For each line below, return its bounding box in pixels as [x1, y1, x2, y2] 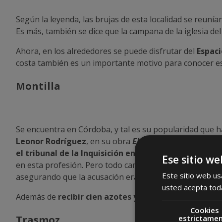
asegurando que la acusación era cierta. [16, 171, 163, 182]
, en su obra [86, 135, 132, 147]
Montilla [16, 79, 60, 93]
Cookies [190, 205, 219, 215]
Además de [16, 191, 58, 202]
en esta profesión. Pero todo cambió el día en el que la [16, 159, 219, 170]
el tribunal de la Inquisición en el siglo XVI [16, 147, 181, 159]
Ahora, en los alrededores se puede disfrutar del [16, 45, 197, 56]
